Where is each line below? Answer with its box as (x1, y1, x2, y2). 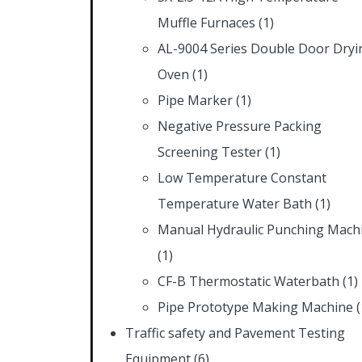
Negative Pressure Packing (158, 116, 322, 135)
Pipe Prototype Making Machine (158, 297, 353, 316)
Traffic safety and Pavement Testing (125, 323, 345, 342)
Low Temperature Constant (158, 168, 326, 187)
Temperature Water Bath (158, 194, 312, 213)
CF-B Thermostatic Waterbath (158, 271, 339, 290)
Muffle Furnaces (158, 13, 255, 32)
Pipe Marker (158, 90, 233, 109)
